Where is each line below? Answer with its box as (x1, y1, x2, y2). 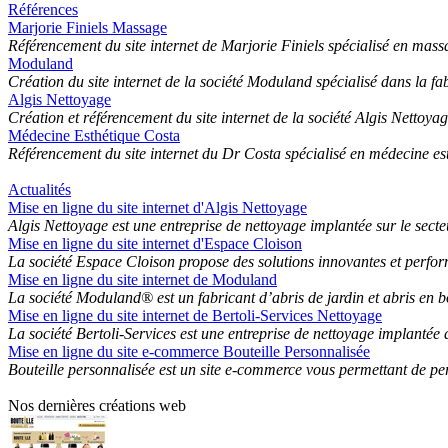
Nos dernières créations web (8, 396, 186, 414)
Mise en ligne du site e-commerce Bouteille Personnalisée (8, 342, 370, 360)
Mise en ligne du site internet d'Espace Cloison (8, 234, 302, 252)
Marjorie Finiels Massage (8, 18, 167, 36)
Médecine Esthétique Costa (8, 126, 180, 144)
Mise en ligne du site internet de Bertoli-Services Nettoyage (8, 306, 382, 324)
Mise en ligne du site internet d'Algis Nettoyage (8, 198, 307, 216)
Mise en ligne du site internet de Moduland (8, 270, 277, 288)
